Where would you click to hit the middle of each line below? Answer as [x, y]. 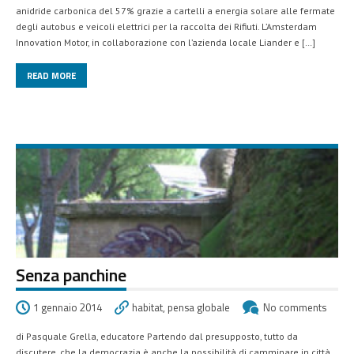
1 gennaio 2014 [68, 308]
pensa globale [199, 308]
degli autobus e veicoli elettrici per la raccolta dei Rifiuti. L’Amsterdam [166, 26]
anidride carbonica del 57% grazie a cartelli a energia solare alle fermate [175, 10]
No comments [295, 308]
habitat [147, 308]
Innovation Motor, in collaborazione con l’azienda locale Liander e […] [166, 42]
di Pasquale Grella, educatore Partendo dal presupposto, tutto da [157, 337]
